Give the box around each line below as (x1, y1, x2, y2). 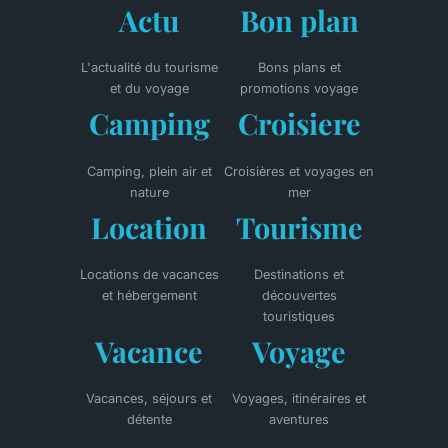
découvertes (261, 287, 337, 303)
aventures (269, 411, 329, 427)
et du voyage (109, 81, 189, 97)
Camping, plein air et (86, 163, 212, 179)
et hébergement (101, 287, 197, 303)
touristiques (263, 308, 335, 324)
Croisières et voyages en (224, 163, 374, 179)
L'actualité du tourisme (80, 60, 218, 76)
